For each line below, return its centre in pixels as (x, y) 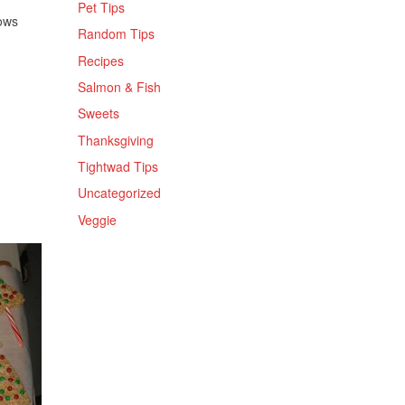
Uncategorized (119, 193)
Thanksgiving (116, 140)
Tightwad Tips (118, 167)
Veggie (97, 219)
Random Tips (116, 34)
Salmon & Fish (119, 86)
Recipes (101, 60)
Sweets (99, 113)
